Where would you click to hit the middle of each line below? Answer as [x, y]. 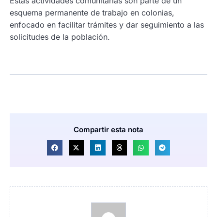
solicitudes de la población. [60, 37]
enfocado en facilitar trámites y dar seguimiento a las [107, 25]
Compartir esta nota [108, 130]
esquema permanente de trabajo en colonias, [92, 13]
